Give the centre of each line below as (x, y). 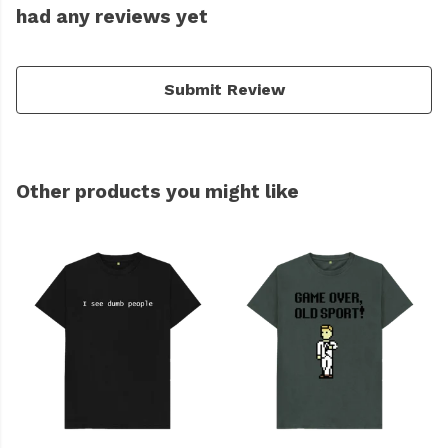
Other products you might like (157, 192)
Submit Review (224, 90)
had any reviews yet (112, 17)
